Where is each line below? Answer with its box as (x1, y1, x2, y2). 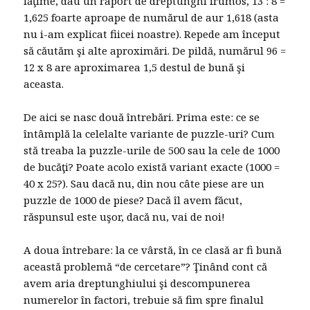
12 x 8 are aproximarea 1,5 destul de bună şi (24, 60, 246, 75)
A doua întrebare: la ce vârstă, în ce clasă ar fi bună (24, 243, 282, 257)
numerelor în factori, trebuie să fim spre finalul (24, 293, 264, 307)
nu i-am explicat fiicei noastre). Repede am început (24, 27, 281, 42)
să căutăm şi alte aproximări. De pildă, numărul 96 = (24, 44, 286, 58)
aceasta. (24, 77, 64, 91)
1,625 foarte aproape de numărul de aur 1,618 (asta (24, 10, 280, 25)
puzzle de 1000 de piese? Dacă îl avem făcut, (24, 193, 243, 208)
